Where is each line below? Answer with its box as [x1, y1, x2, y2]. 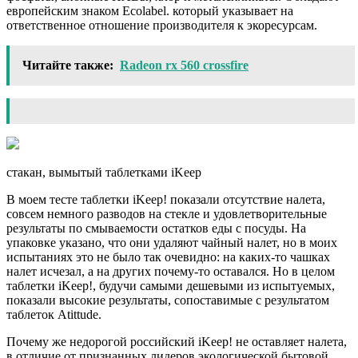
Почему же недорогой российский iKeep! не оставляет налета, [6, 335, 347, 349]
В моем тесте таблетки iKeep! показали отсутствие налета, [6, 193, 325, 207]
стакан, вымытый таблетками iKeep [6, 165, 201, 180]
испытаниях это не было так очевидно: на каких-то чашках [6, 250, 330, 265]
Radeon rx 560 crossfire [120, 58, 249, 73]
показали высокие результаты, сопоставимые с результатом [6, 293, 329, 308]
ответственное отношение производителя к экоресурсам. [6, 18, 317, 33]
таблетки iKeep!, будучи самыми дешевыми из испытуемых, [6, 279, 335, 293]
